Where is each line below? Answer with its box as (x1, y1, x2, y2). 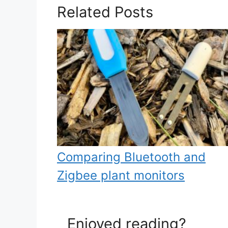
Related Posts (57, 3, 153, 21)
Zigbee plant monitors (57, 168, 185, 183)
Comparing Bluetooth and (57, 150, 206, 165)
